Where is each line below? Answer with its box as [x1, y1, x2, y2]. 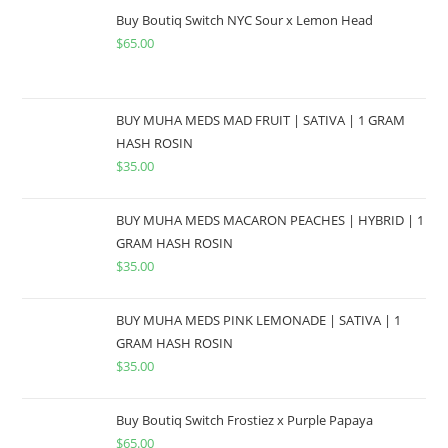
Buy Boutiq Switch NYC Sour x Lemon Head [116, 10, 374, 29]
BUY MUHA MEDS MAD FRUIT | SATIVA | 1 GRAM [116, 110, 406, 129]
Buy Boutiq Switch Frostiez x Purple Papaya [116, 410, 374, 429]
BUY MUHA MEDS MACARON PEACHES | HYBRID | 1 [116, 210, 425, 229]
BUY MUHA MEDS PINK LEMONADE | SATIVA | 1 [116, 310, 402, 329]
